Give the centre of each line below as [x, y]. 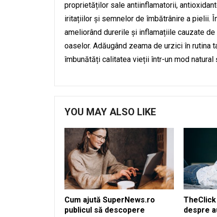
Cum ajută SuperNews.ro [110, 200]
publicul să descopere [105, 210]
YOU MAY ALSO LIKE [110, 112]
